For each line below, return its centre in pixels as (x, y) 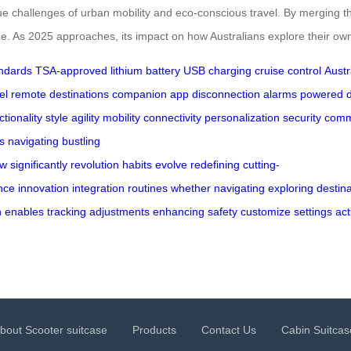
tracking (67, 211)
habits (137, 164)
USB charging (217, 70)
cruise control (288, 70)
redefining (215, 164)
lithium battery (145, 70)
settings (313, 211)
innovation (43, 188)
